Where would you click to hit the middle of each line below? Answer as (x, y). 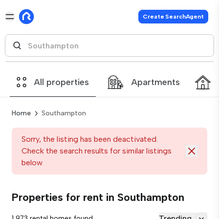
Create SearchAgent (173, 17)
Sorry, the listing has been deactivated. (90, 139)
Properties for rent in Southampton (98, 197)
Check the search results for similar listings (97, 151)
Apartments (156, 82)
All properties (62, 82)
